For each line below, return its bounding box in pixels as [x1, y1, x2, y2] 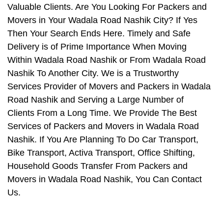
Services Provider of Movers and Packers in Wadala [7, 82, 211, 92]
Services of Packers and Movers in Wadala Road [7, 121, 199, 132]
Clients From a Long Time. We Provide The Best [7, 108, 197, 118]
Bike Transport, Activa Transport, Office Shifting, [7, 148, 195, 158]
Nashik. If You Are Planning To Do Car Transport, [7, 135, 198, 145]
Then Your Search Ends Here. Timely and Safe [7, 28, 191, 39]
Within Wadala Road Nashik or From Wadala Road [7, 55, 206, 65]
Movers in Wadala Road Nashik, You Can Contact [7, 174, 202, 185]
